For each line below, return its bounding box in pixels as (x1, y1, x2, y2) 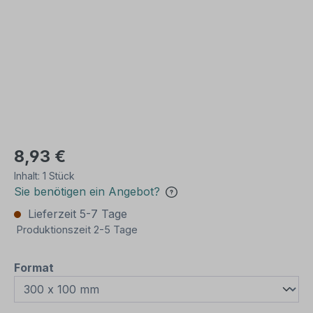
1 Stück (43, 170, 75, 182)
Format (14, 261, 54, 275)
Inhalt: (14, 170, 43, 182)
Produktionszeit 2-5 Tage (17, 224, 138, 235)
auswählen (53, 260, 117, 274)
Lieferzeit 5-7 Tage (24, 207, 127, 221)
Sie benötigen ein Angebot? (14, 184, 160, 198)
